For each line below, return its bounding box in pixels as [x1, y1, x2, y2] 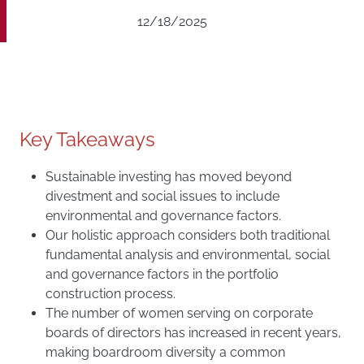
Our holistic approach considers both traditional [45, 227, 330, 243]
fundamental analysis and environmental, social [45, 247, 330, 262]
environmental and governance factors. [45, 208, 281, 223]
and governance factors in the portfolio [45, 266, 279, 282]
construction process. [45, 286, 175, 301]
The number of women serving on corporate [45, 305, 313, 321]
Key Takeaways [19, 128, 155, 151]
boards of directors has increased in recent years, [45, 325, 341, 340]
